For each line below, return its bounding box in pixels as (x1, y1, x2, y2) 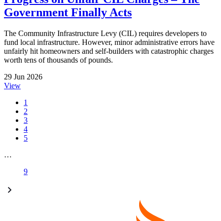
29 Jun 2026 (4, 73, 42, 81)
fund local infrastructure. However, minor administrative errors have (4, 38, 215, 47)
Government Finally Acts (4, 6, 132, 19)
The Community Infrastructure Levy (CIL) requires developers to (4, 29, 207, 38)
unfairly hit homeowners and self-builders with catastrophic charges (4, 47, 214, 56)
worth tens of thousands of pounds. (4, 56, 113, 65)
